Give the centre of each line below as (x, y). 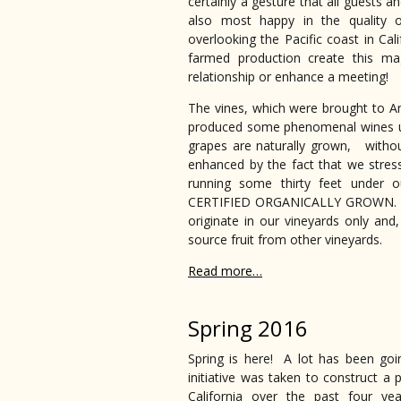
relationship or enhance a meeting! (288, 77)
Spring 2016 (248, 328)
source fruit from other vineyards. (285, 240)
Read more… (225, 271)
